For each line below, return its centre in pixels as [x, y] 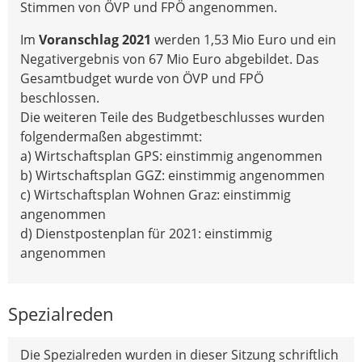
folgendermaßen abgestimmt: [111, 136]
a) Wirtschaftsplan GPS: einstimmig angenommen [171, 156]
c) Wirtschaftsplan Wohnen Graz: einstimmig [156, 194]
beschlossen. [61, 97]
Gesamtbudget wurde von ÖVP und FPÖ [142, 78]
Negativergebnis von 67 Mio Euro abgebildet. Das [170, 59]
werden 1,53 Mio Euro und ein [244, 39]
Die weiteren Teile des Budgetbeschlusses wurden [173, 117]
